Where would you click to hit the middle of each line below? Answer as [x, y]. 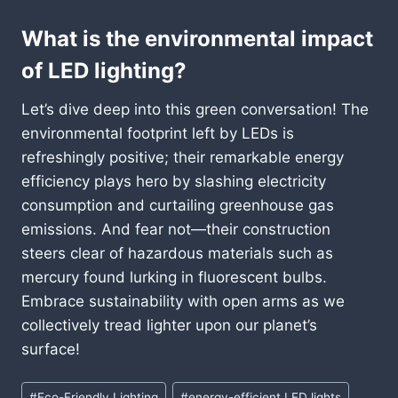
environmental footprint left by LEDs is [158, 133]
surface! [51, 349]
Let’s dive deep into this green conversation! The [195, 109]
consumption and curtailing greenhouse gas [178, 205]
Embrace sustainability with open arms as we [183, 301]
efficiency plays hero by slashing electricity [174, 181]
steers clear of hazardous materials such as [177, 253]
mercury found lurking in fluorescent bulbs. [174, 277]
